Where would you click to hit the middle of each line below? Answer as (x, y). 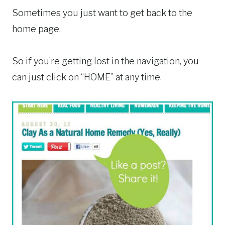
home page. (36, 29)
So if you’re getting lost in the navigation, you (105, 61)
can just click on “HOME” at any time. (87, 77)
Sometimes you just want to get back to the (102, 13)
